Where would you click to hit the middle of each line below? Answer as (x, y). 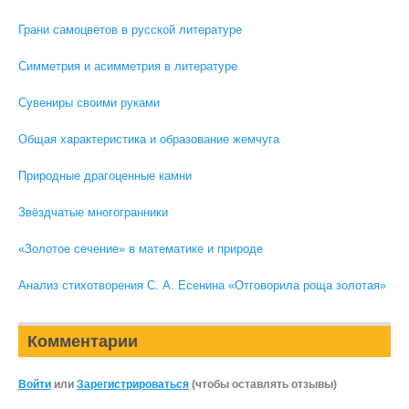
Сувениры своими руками (89, 103)
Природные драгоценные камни (105, 176)
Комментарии (83, 341)
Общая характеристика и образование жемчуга (149, 139)
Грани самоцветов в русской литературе (130, 30)
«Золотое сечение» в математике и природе (141, 249)
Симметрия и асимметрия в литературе (128, 66)
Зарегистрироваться (133, 384)
